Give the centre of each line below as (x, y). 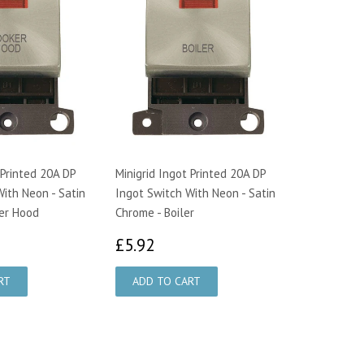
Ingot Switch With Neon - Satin (195, 193)
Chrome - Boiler (155, 212)
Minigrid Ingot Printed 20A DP (191, 173)
